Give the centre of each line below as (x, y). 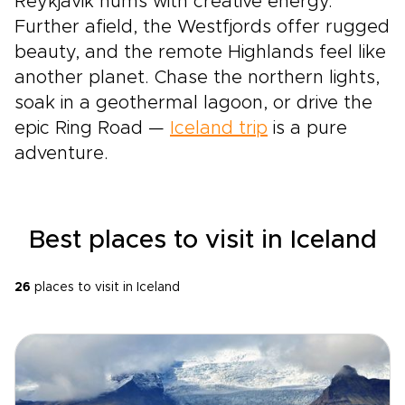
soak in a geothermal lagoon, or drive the (193, 103)
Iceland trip (219, 128)
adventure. (61, 154)
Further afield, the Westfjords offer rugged (202, 27)
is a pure (307, 128)
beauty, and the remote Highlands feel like (200, 52)
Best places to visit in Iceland (202, 240)
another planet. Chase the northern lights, (197, 78)
